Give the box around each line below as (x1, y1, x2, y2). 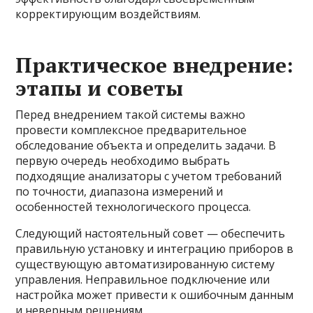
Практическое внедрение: (15, 51, 294, 79)
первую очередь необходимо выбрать (15, 153, 231, 168)
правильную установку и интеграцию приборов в (15, 241, 294, 256)
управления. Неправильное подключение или (15, 272, 270, 287)
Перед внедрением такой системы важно (15, 107, 246, 122)
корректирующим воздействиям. (15, 6, 201, 22)
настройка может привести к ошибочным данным (15, 287, 294, 303)
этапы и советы (15, 74, 184, 102)
